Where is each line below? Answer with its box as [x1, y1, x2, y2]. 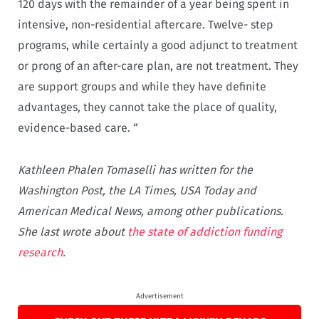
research [18, 245, 63, 259]
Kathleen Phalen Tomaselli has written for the [18, 162, 253, 177]
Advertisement [135, 291, 184, 300]
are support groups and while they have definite [18, 80, 266, 94]
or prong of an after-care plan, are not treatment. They [18, 59, 298, 73]
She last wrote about [18, 224, 127, 239]
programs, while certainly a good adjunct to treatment [18, 38, 298, 53]
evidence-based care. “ [18, 121, 138, 135]
